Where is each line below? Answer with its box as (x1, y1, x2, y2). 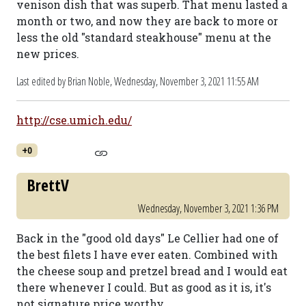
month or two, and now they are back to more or (16, 14, 278, 28)
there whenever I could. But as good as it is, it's (16, 280, 271, 294)
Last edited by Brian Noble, (16, 74, 114, 89)
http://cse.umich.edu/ (16, 113, 132, 127)
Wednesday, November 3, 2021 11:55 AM (114, 74, 259, 89)
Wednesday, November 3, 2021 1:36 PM (138, 201, 279, 216)
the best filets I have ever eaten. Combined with (16, 247, 278, 262)
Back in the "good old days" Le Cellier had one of (16, 231, 279, 245)
